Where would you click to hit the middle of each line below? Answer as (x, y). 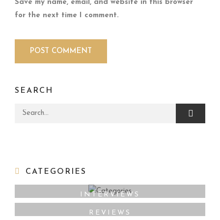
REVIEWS (110, 213)
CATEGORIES (56, 172)
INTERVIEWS (110, 194)
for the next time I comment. (67, 15)
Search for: (34, 110)
